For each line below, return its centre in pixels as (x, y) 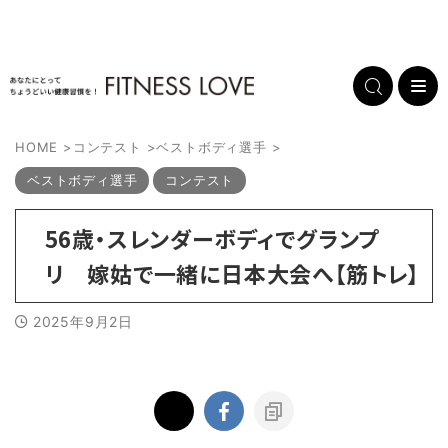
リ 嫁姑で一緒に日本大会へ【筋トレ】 (232, 273)
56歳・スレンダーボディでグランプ (212, 238)
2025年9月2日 (83, 321)
